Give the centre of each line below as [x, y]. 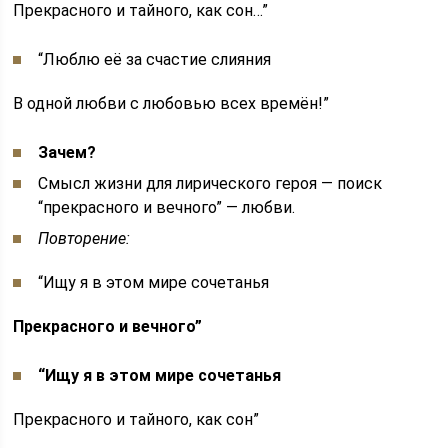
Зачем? [67, 152]
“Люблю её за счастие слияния [155, 59]
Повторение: [84, 238]
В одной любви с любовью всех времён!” [171, 103]
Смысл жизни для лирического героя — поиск [210, 183]
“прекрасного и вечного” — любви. [167, 207]
